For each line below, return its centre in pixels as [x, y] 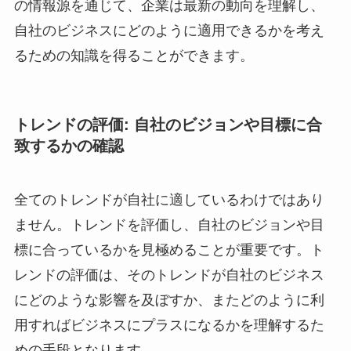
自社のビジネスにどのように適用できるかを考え [169, 30]
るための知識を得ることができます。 [134, 55]
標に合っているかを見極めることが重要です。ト [169, 250]
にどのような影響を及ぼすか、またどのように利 [169, 300]
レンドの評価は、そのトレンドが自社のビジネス [169, 275]
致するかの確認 [69, 145]
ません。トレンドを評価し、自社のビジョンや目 [169, 225]
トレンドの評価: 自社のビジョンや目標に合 [168, 124]
